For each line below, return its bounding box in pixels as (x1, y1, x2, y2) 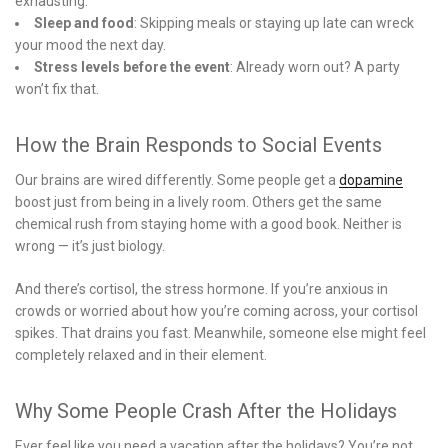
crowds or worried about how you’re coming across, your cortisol (15, 302, 418, 319)
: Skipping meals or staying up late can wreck (134, 14, 414, 31)
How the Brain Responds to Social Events (15, 132, 382, 157)
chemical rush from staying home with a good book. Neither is (15, 215, 402, 232)
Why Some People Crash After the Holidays (15, 398, 397, 423)
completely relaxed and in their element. (15, 346, 267, 363)
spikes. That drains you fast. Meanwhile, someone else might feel (15, 324, 426, 341)
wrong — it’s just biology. (15, 237, 165, 254)
